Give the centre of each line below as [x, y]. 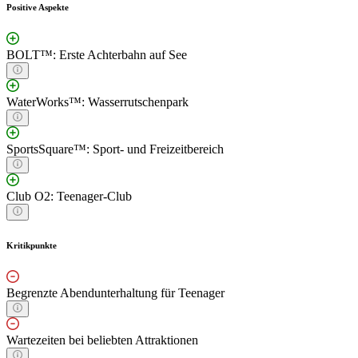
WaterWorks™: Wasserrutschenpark [97, 101]
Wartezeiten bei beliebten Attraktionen [102, 340]
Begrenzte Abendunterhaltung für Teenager [115, 292]
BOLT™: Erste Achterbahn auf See [97, 54]
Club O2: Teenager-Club [69, 196]
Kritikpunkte [32, 245]
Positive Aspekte [38, 7]
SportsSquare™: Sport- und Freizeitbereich [115, 149]
